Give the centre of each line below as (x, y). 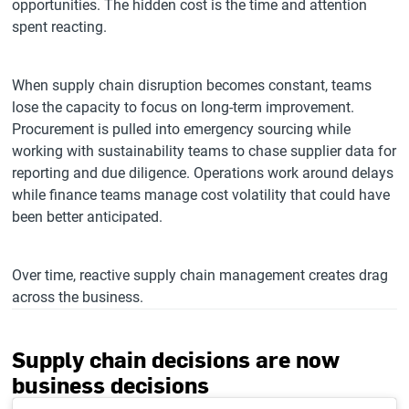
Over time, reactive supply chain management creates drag (200, 275)
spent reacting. (60, 27)
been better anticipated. (88, 217)
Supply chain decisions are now (176, 359)
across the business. (78, 297)
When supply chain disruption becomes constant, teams (192, 85)
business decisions (111, 384)
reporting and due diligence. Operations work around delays (203, 173)
